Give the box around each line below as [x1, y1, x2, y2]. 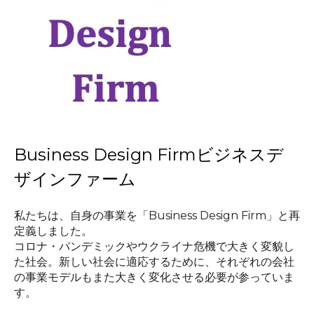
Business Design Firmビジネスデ [14, 144, 284, 165]
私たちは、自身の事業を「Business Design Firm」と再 [14, 208, 300, 222]
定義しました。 [14, 224, 93, 238]
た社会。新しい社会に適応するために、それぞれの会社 [14, 254, 294, 268]
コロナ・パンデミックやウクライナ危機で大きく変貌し [14, 239, 294, 253]
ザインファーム [14, 169, 136, 190]
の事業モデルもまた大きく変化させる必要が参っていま [14, 270, 294, 284]
